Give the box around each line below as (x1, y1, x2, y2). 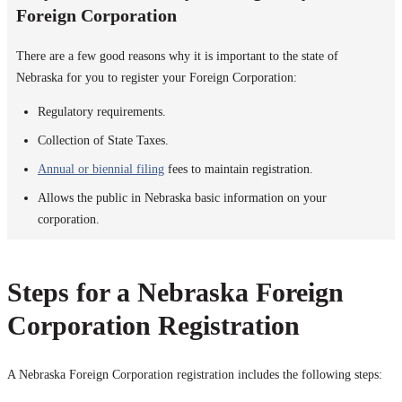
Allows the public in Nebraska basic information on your (38, 190, 327, 205)
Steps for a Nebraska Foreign (7, 276, 344, 307)
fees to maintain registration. (164, 162, 313, 176)
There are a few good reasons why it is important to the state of (16, 48, 338, 63)
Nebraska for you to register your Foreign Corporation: (16, 70, 297, 84)
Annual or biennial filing (38, 162, 164, 176)
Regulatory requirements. (38, 104, 166, 118)
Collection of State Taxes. (38, 133, 169, 147)
